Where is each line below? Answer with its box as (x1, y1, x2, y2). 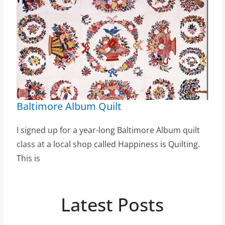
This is (16, 153, 40, 164)
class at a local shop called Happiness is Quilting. (16, 139, 200, 150)
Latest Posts (61, 192, 164, 217)
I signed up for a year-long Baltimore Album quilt (16, 125, 200, 136)
